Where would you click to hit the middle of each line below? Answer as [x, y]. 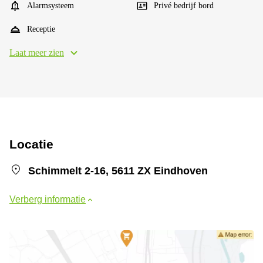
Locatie [31, 144]
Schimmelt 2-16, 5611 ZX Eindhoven [118, 171]
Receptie [41, 29]
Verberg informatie [48, 199]
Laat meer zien [37, 52]
